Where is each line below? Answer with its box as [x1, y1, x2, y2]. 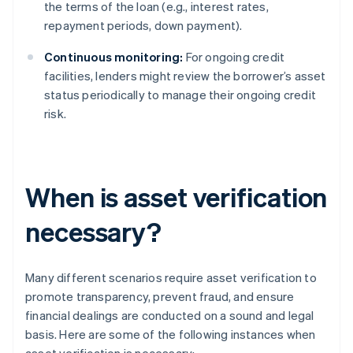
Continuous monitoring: [44, 49, 184, 65]
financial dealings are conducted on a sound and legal [25, 307, 314, 324]
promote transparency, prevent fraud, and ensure [25, 288, 295, 305]
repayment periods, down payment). [44, 17, 243, 34]
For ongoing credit [183, 49, 285, 65]
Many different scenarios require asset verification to [25, 269, 317, 286]
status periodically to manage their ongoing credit [44, 87, 317, 103]
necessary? [25, 214, 162, 249]
